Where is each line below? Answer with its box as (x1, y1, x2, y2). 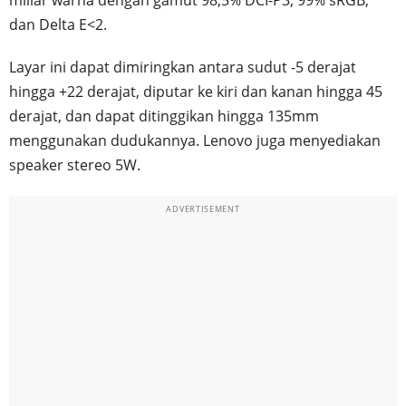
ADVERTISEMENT (166, 202, 240, 215)
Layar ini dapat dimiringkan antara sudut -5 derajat (9, 56, 356, 77)
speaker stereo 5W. (9, 154, 140, 175)
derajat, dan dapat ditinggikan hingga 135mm (9, 105, 319, 126)
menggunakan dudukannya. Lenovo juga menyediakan (9, 130, 381, 150)
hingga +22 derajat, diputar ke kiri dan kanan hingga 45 (9, 81, 382, 101)
